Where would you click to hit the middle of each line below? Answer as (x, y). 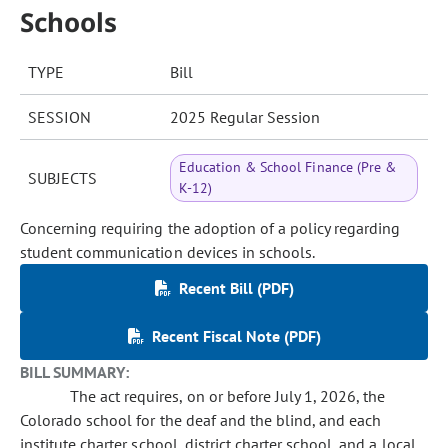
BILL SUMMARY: (75, 372)
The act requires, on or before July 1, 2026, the (228, 396)
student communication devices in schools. (168, 252)
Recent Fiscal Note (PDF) (236, 336)
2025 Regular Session (245, 117)
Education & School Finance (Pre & (287, 167)
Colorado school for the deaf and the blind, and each (201, 420)
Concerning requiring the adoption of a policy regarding (210, 228)
